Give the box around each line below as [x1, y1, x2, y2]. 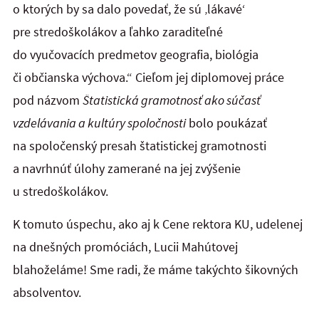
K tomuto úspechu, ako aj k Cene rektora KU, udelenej [13, 215, 303, 232]
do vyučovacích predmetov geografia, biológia [13, 46, 258, 63]
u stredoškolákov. [13, 182, 108, 199]
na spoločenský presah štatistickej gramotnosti [13, 137, 266, 154]
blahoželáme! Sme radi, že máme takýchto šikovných [13, 261, 298, 278]
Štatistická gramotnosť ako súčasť [83, 91, 261, 108]
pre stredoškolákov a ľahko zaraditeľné [13, 23, 223, 40]
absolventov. [13, 283, 81, 300]
